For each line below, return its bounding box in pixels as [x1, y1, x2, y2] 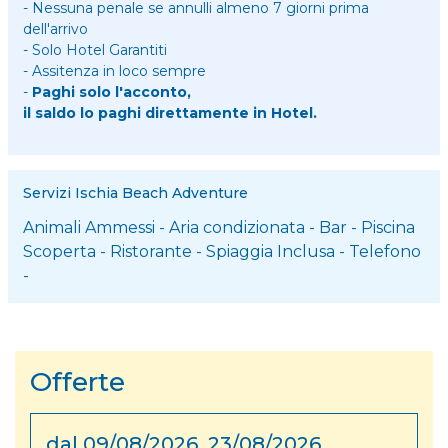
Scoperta [23, 241, 96, 261]
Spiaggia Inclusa [206, 241, 335, 261]
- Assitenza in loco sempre [23, 61, 206, 80]
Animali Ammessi [23, 217, 155, 237]
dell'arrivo [23, 19, 88, 38]
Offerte [30, 364, 125, 398]
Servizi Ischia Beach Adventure [23, 183, 248, 202]
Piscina [361, 217, 415, 237]
